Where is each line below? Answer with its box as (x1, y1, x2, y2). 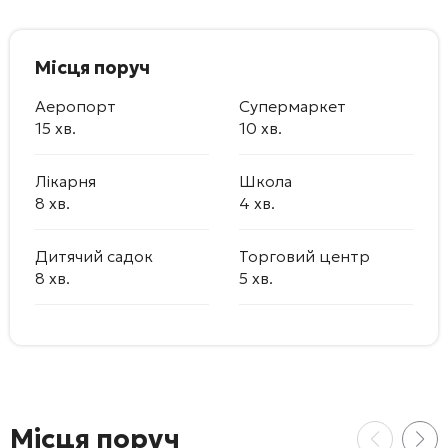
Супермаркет (239, 95, 346, 116)
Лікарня (35, 170, 96, 191)
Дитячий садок (35, 245, 153, 266)
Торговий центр (239, 245, 370, 266)
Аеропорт (35, 95, 116, 116)
